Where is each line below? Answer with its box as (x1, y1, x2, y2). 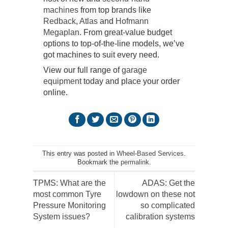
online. (43, 88, 68, 97)
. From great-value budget (79, 27, 172, 37)
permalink (120, 158, 149, 166)
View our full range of (43, 65, 122, 74)
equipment (43, 76, 81, 85)
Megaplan (43, 27, 79, 37)
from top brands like (78, 5, 151, 14)
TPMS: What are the (33, 179, 106, 188)
